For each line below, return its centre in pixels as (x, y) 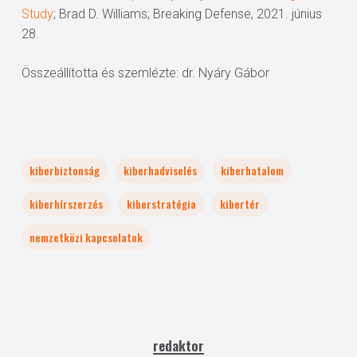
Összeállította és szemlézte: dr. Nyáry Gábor (145, 73)
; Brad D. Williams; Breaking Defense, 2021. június (187, 14)
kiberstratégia (161, 204)
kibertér (239, 204)
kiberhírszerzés (66, 204)
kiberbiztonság (64, 170)
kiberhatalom (252, 170)
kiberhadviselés (160, 170)
